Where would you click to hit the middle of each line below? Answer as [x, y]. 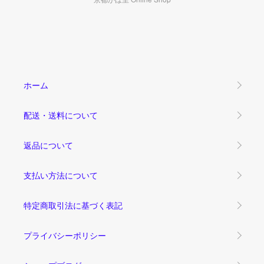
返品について [48, 145]
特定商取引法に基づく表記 [73, 205]
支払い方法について [61, 175]
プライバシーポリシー [65, 235]
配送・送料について [61, 115]
